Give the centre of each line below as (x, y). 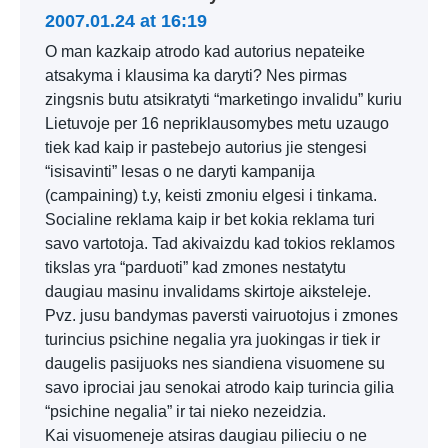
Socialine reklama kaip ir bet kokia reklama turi (210, 219)
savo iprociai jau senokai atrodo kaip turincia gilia (219, 387)
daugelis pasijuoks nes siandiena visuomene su (215, 363)
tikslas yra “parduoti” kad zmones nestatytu (195, 267)
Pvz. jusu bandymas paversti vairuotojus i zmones (221, 315)
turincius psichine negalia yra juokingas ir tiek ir (212, 339)
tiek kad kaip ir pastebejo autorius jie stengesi (206, 147)
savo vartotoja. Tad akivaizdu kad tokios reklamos (220, 243)
